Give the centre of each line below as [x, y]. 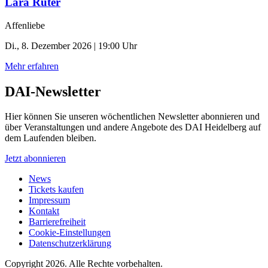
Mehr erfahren [32, 66]
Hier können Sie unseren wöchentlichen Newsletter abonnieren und [132, 117]
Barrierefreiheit [57, 222]
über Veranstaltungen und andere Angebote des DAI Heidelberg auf [133, 127]
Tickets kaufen [56, 190]
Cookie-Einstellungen [70, 233]
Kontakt [44, 211]
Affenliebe [25, 25]
